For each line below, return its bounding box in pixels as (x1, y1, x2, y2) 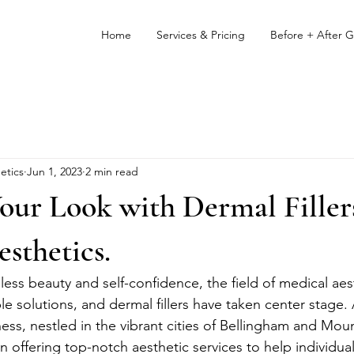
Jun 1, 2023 (27, 164, 82, 179)
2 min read (85, 164, 138, 179)
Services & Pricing (156, 28, 245, 42)
